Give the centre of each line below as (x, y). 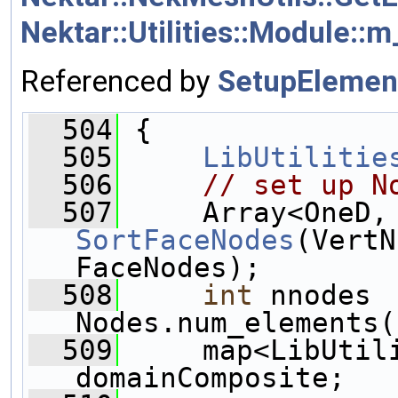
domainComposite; (211, 377)
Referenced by (119, 81)
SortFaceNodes (185, 239)
